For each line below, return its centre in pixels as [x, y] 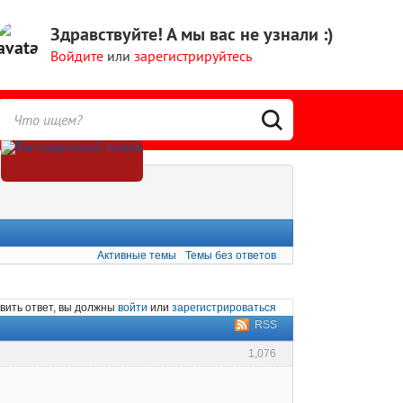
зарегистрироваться [224, 307]
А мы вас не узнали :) [248, 34]
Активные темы [137, 256]
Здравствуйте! [107, 34]
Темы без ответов [231, 256]
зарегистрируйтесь [193, 56]
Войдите [77, 56]
